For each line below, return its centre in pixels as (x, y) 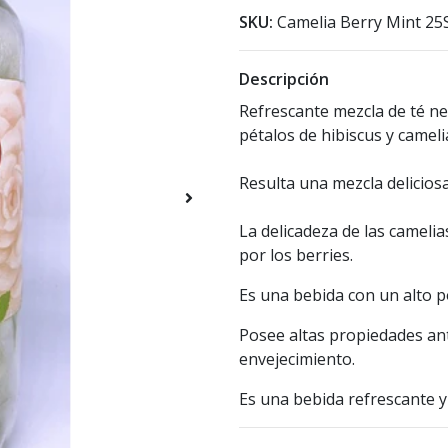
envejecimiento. (297, 359)
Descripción (284, 79)
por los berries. (296, 255)
